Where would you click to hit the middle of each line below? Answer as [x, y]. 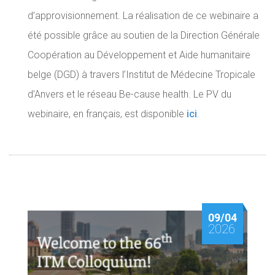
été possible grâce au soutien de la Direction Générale [144, 35]
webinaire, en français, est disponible [107, 114]
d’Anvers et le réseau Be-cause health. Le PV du [130, 94]
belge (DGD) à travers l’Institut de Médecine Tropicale [141, 75]
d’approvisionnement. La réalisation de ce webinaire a [143, 16]
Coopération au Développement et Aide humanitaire [139, 55]
